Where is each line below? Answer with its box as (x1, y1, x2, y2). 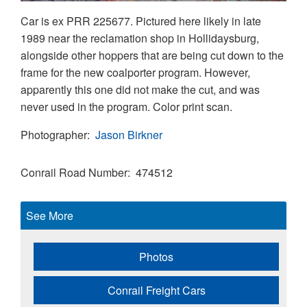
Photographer (21, 127, 87, 143)
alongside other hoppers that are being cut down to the (21, 47, 284, 64)
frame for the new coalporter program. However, (21, 64, 250, 81)
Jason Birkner (95, 127, 162, 143)
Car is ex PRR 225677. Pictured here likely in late (21, 13, 261, 29)
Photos (139, 249, 173, 265)
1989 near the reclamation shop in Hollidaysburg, (21, 30, 259, 47)
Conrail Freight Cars (107, 282, 206, 299)
